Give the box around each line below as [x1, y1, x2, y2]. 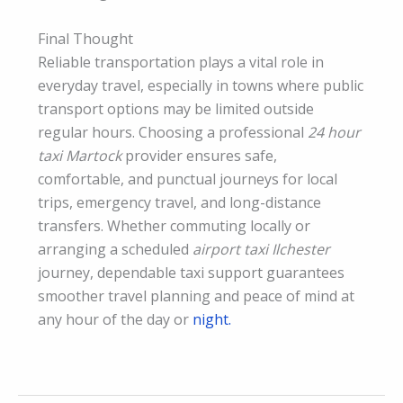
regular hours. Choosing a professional [38, 121, 308, 142]
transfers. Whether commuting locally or [38, 215, 310, 236]
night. [193, 309, 231, 329]
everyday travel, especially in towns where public [38, 75, 363, 95]
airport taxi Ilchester [193, 238, 330, 259]
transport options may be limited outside [38, 98, 314, 119]
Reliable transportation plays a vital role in [38, 51, 324, 72]
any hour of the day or [38, 309, 193, 329]
